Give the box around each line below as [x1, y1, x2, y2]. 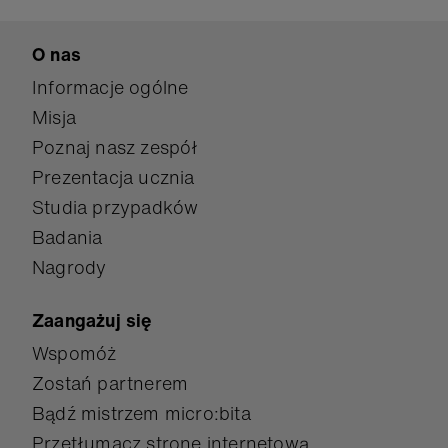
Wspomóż [32, 339, 117, 366]
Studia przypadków [32, 193, 199, 220]
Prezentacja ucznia [32, 163, 195, 190]
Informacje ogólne [32, 73, 189, 100]
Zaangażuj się [32, 306, 153, 333]
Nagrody [32, 253, 107, 280]
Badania [32, 223, 103, 250]
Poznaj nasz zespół [32, 133, 199, 160]
